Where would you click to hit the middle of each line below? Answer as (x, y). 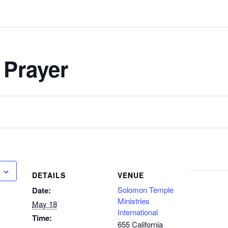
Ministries (134, 201)
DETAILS (49, 175)
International (138, 212)
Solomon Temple (146, 190)
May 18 (45, 204)
